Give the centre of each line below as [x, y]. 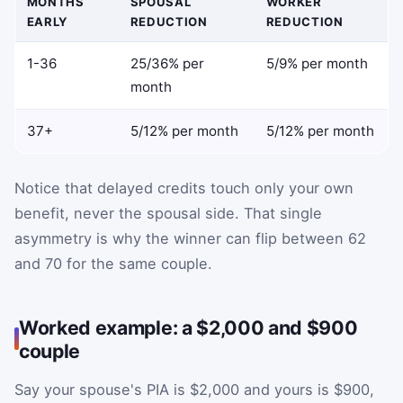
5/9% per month [317, 63]
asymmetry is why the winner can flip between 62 [190, 238]
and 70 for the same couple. [113, 263]
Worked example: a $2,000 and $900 [188, 327]
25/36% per [167, 63]
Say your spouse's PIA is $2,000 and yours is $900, [194, 389]
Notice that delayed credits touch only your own [184, 188]
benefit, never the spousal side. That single [168, 213]
